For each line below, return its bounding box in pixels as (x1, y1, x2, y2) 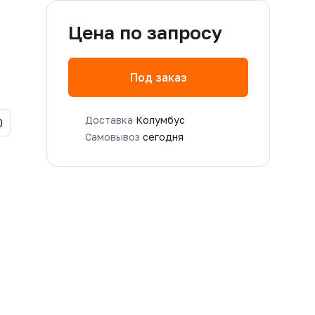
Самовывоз (85, 130, 143, 143)
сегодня (143, 130, 184, 143)
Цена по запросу (68, 22, 222, 44)
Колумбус (136, 113, 185, 126)
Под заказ (129, 70, 187, 84)
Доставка (85, 113, 136, 126)
